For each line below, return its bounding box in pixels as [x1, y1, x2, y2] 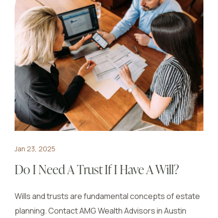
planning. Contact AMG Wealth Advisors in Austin [15, 205, 186, 216]
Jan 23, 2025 [15, 144, 55, 153]
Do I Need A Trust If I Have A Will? [15, 164, 181, 177]
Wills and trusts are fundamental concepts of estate [15, 191, 200, 201]
